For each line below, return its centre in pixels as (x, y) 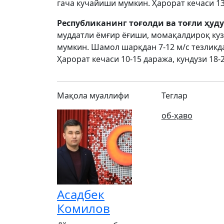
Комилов (83, 208)
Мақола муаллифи (93, 95)
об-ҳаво (177, 115)
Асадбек (81, 194)
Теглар (174, 95)
